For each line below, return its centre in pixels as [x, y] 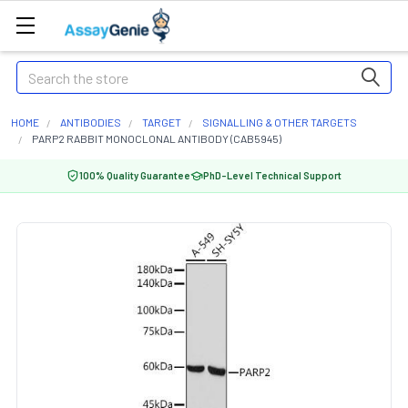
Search [37, 71]
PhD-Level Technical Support [272, 175]
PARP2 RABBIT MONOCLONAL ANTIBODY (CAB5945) [157, 138]
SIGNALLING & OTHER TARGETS [280, 122]
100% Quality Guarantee [135, 175]
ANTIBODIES [91, 122]
